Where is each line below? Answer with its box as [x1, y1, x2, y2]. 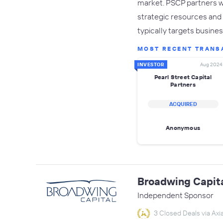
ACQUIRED [169, 101, 197, 108]
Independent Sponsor [137, 190, 214, 200]
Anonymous [166, 123, 200, 131]
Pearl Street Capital [154, 73, 212, 81]
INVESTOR [137, 61, 164, 68]
